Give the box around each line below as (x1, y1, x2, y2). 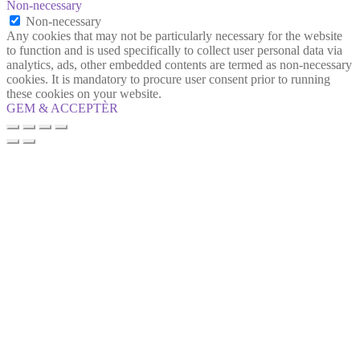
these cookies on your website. (6, 86, 162, 100)
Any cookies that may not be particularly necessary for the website (6, 28, 342, 43)
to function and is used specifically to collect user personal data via (6, 43, 342, 57)
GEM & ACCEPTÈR (6, 100, 118, 115)
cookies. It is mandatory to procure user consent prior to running (6, 72, 330, 86)
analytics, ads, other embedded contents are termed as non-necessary (6, 57, 352, 72)
